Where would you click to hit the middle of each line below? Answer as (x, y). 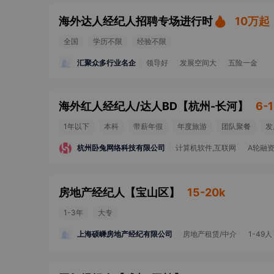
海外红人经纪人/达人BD (118, 106)
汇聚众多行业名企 (106, 62)
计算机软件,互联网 (206, 148)
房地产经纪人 (92, 192)
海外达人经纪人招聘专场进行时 (136, 21)
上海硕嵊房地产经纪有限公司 (125, 234)
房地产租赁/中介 (210, 234)
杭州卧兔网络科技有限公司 (121, 147)
